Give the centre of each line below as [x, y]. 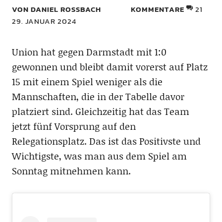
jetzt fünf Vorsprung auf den [74, 126]
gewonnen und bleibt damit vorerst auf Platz [110, 67]
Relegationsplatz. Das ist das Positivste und [106, 141]
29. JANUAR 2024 [44, 21]
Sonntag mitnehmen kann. [71, 171]
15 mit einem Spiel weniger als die [87, 82]
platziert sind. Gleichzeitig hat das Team [100, 111]
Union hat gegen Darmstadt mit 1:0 [89, 52]
